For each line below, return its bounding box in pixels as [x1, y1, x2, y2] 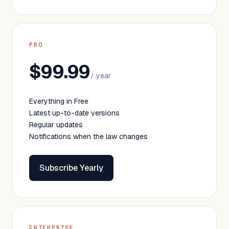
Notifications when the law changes [29, 132, 148, 141]
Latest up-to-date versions [29, 108, 120, 118]
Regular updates [29, 120, 83, 129]
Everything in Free [29, 97, 88, 106]
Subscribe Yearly [39, 163, 103, 173]
